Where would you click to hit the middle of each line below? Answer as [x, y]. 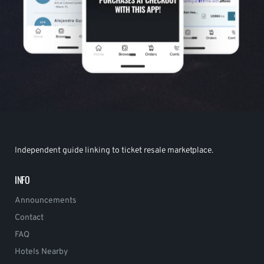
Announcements [46, 201]
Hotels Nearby [41, 252]
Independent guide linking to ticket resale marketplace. [114, 151]
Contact [29, 218]
